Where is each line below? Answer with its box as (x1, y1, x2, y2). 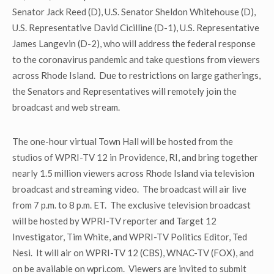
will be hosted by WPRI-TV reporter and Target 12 (12, 215, 217, 226)
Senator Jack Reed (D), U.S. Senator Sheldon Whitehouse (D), (12, 6, 256, 17)
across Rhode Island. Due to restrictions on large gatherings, (12, 70, 261, 81)
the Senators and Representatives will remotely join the (12, 86, 237, 97)
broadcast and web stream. (12, 102, 120, 113)
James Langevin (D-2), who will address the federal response (12, 38, 256, 49)
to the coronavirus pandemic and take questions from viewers (12, 54, 260, 65)
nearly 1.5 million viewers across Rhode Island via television (12, 168, 254, 179)
